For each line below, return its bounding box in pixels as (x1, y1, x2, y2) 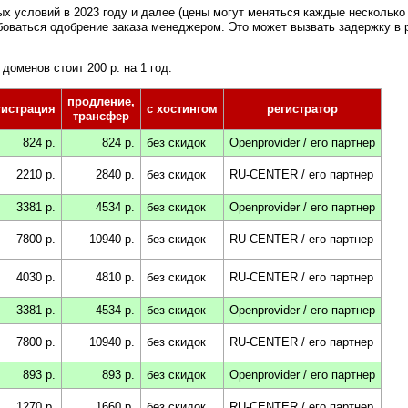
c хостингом (147, 101, 218, 116)
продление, (67, 94, 135, 108)
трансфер (73, 108, 129, 123)
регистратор (267, 101, 338, 116)
